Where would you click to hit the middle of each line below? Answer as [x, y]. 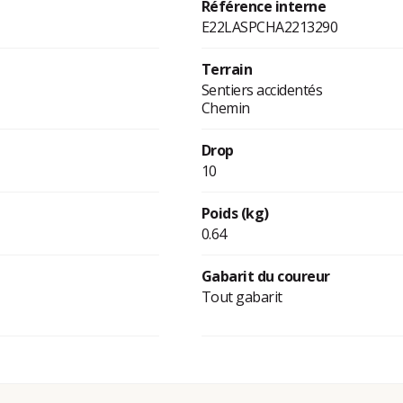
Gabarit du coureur [265, 277]
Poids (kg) [235, 214]
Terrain [227, 70]
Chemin [225, 108]
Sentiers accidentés [262, 90]
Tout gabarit [242, 297]
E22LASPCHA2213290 [269, 27]
